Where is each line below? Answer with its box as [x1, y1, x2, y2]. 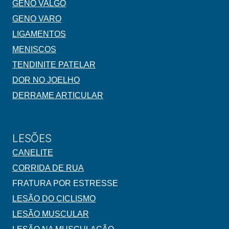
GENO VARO [12, 14, 61, 24]
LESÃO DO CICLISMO [12, 194, 96, 203]
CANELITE [12, 148, 53, 157]
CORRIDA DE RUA [12, 164, 84, 173]
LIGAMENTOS [12, 30, 66, 39]
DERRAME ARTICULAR [12, 91, 103, 100]
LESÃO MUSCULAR [12, 210, 89, 219]
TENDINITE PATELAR [12, 60, 96, 70]
